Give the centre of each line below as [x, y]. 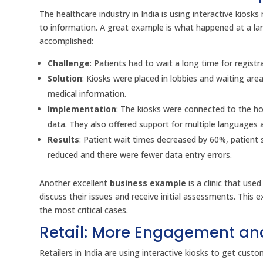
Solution [65, 79]
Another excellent [75, 183]
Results [64, 140]
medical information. [87, 94]
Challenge [69, 63]
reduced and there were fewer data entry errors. [140, 155]
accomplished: [67, 41]
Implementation [82, 109]
